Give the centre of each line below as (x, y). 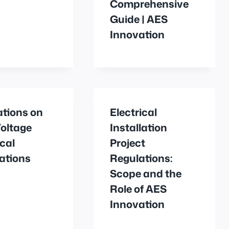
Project (128, 142)
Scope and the (146, 173)
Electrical (134, 112)
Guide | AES (139, 19)
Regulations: (141, 158)
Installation (139, 127)
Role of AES (139, 188)
